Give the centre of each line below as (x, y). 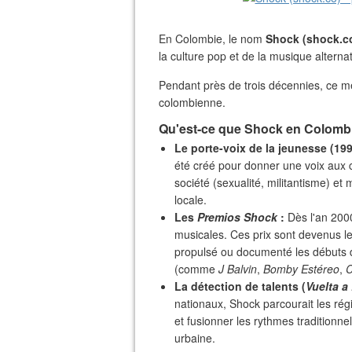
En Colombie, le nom (212, 38)
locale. (191, 200)
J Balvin (238, 269)
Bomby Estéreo (301, 269)
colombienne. (192, 102)
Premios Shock (237, 217)
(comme (196, 269)
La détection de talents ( (240, 286)
